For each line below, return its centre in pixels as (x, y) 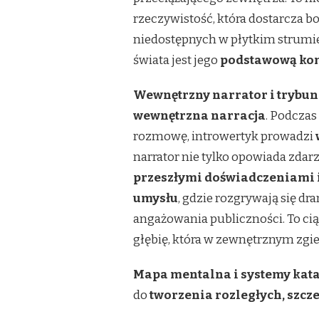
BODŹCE (130, 63)
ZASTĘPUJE (137, 22)
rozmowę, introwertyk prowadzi (224, 136)
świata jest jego (177, 60)
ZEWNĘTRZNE (143, 49)
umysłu (156, 198)
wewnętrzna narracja (199, 115)
